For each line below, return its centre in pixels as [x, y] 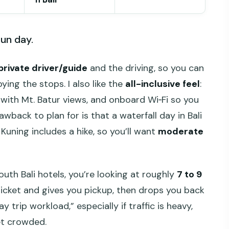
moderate [181, 131]
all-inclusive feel [163, 84]
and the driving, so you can [146, 68]
